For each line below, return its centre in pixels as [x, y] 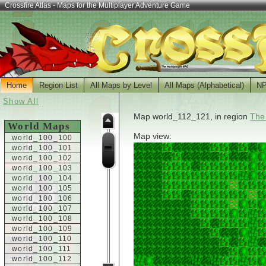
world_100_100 [42, 138]
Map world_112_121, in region [192, 117]
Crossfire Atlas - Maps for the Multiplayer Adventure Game [97, 5]
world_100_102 [42, 158]
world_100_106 [42, 198]
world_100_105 [42, 188]
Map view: [153, 136]
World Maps [39, 126]
